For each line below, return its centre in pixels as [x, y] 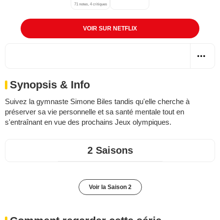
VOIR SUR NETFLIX [110, 28]
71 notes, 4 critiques [90, 4]
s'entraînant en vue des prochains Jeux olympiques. [88, 122]
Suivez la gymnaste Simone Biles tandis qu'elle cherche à [97, 101]
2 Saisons [110, 150]
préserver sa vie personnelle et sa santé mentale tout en [95, 111]
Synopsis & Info [50, 84]
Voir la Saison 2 [110, 187]
